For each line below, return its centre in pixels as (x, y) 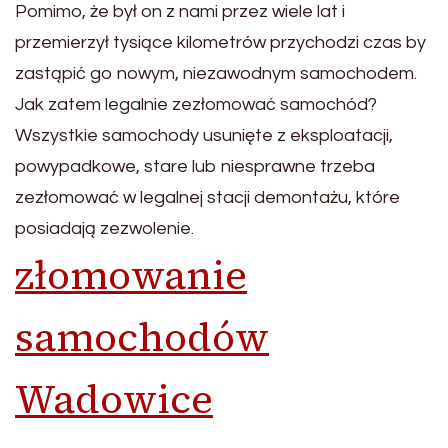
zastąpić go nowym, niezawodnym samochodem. (216, 73)
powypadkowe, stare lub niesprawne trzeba (195, 166)
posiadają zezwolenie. (104, 228)
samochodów (142, 337)
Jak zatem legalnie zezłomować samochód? (196, 104)
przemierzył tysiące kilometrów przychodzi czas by (220, 42)
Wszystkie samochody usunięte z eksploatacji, (204, 135)
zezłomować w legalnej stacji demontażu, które (207, 197)
